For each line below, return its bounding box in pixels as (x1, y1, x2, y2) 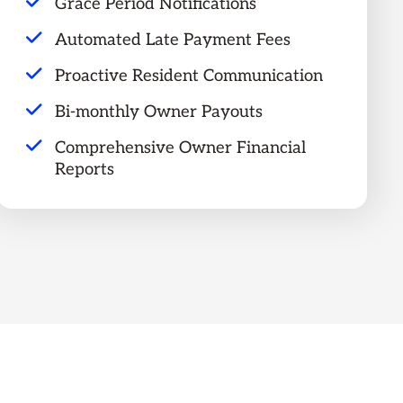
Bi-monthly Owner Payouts (55, 102, 264, 122)
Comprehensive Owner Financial (55, 138, 307, 158)
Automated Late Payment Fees (55, 30, 291, 50)
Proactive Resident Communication (55, 66, 324, 86)
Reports (55, 159, 115, 180)
